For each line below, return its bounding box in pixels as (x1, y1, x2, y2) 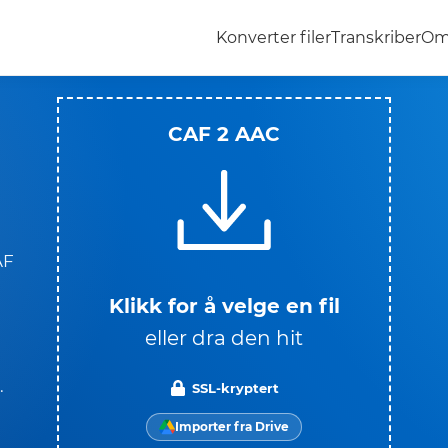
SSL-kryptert (191, 379, 279, 396)
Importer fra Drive (175, 418, 289, 434)
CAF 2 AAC (168, 121, 280, 146)
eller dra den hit (145, 325, 303, 350)
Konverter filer (216, 28, 331, 47)
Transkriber (331, 28, 421, 47)
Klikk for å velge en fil (108, 293, 340, 318)
